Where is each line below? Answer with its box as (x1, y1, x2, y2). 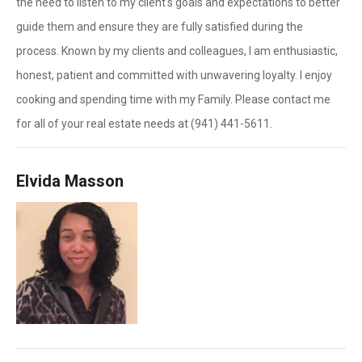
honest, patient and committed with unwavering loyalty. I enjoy (16, 69, 332, 82)
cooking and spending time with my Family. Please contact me (16, 93, 330, 106)
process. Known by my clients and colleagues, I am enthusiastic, (16, 44, 338, 57)
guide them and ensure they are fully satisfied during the (16, 20, 303, 33)
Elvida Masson (16, 171, 124, 191)
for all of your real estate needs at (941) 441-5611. (16, 117, 272, 130)
